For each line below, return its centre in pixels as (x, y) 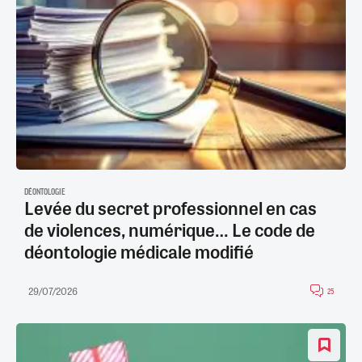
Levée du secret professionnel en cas (170, 207)
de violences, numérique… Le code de (170, 229)
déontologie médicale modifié (139, 251)
